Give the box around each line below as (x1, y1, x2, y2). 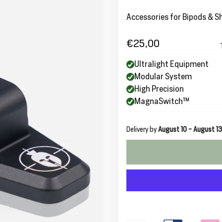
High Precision (134, 84, 184, 94)
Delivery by (126, 125, 158, 133)
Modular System (134, 71, 192, 81)
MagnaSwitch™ (134, 96, 190, 106)
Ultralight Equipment (134, 59, 209, 69)
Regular (126, 44, 154, 54)
